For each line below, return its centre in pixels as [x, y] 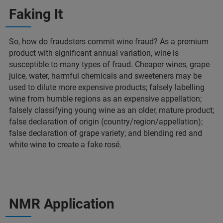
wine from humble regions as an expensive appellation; [105, 99]
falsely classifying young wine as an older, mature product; [111, 111]
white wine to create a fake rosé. [65, 145]
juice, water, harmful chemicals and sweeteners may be [105, 76]
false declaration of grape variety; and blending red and [106, 133]
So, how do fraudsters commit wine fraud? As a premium [109, 42]
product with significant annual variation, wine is [94, 53]
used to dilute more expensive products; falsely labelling [107, 88]
